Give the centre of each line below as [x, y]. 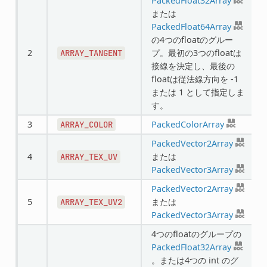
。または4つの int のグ [195, 260]
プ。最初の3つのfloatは [196, 52]
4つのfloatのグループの [196, 234]
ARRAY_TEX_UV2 [91, 202]
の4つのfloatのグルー [192, 39]
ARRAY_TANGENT [91, 53]
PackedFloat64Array [191, 26]
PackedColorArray [187, 124]
